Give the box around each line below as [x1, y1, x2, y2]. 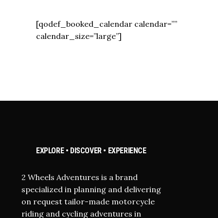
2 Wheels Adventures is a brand [21, 172, 138, 182]
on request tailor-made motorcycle [21, 197, 155, 206]
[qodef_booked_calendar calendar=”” [36, 19, 177, 29]
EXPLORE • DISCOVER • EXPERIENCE [36, 146, 146, 155]
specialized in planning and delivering [21, 184, 161, 194]
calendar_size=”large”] [36, 31, 122, 41]
